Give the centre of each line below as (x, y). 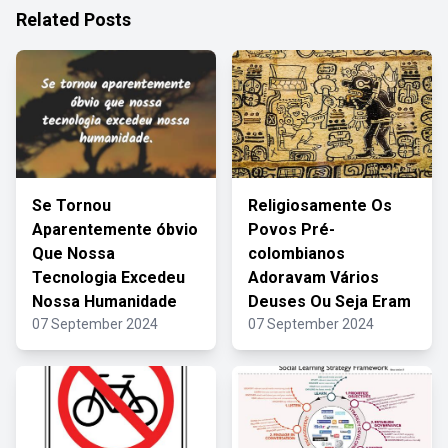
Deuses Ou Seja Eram (329, 301)
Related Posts (73, 19)
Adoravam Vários (313, 277)
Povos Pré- (291, 229)
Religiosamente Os (320, 205)
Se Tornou (71, 205)
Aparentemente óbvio (115, 229)
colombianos (296, 253)
